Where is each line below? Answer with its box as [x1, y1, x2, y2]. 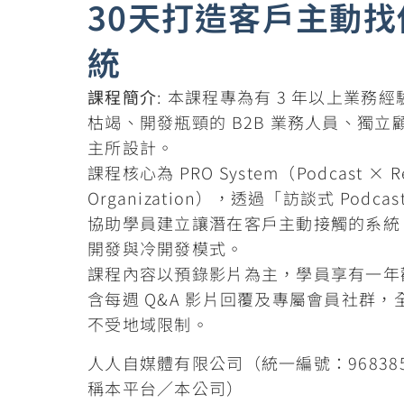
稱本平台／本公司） [87, 375, 244, 399]
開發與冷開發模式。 [87, 236, 244, 261]
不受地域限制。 [87, 312, 209, 336]
